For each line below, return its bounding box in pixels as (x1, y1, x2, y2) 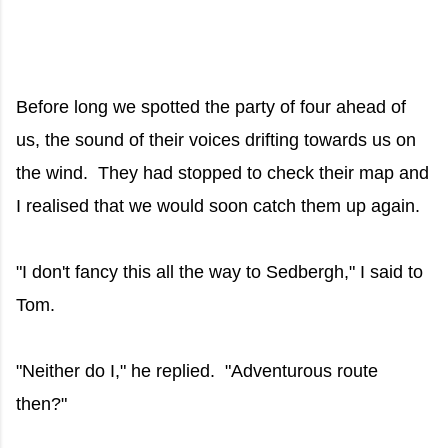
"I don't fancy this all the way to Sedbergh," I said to (16, 261, 423, 282)
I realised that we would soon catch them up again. (16, 195, 420, 216)
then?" (16, 393, 67, 414)
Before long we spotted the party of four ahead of (16, 96, 406, 117)
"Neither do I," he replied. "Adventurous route (16, 360, 378, 381)
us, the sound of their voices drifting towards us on (16, 129, 416, 150)
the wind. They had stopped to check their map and (16, 162, 429, 183)
